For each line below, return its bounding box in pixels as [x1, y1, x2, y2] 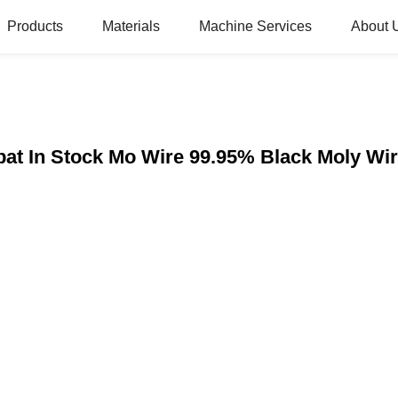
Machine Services [199, 19, 312, 34]
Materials [102, 19, 160, 34]
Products [7, 19, 63, 34]
